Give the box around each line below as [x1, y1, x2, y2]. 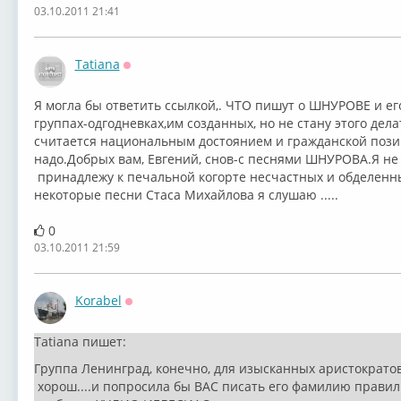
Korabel [74, 292, 122, 309]
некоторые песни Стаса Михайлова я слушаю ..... [33, 186, 338, 203]
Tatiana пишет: [33, 333, 126, 350]
